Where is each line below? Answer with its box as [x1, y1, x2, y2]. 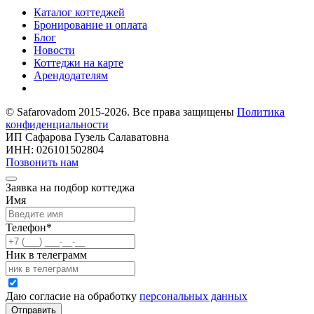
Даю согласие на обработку [6, 290, 139, 303]
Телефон [6, 221, 46, 234]
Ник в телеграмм [6, 249, 87, 261]
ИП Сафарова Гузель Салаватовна [6, 131, 169, 144]
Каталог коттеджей [34, 6, 125, 19]
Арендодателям [34, 69, 108, 82]
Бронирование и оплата [34, 19, 147, 32]
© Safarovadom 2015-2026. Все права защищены [6, 106, 237, 118]
